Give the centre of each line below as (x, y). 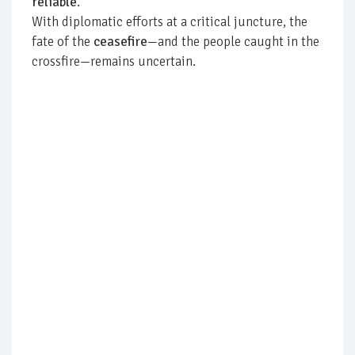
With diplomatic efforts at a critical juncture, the (170, 21)
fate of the (63, 41)
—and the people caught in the (233, 41)
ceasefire (120, 41)
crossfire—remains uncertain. (114, 61)
